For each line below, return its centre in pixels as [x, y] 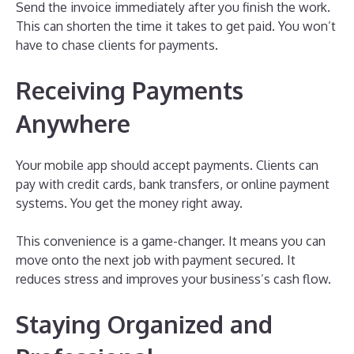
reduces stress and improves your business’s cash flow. [173, 279]
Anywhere [73, 123]
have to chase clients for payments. [117, 45]
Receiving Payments [130, 90]
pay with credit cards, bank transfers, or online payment [173, 184]
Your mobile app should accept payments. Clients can [167, 165]
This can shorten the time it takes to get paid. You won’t [176, 26]
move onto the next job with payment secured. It [156, 260]
